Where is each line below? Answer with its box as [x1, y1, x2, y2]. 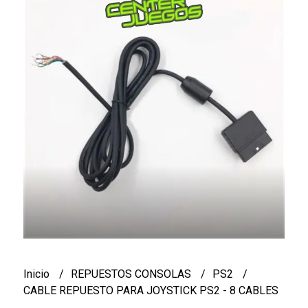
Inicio [23, 267, 52, 280]
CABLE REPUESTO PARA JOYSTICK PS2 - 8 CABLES [23, 283, 278, 297]
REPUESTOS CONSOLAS [70, 267, 194, 280]
